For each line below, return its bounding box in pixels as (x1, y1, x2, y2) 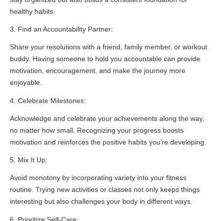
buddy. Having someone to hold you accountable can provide (10, 55, 200, 63)
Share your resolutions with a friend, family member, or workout (10, 43, 207, 51)
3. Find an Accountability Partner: (10, 25, 113, 34)
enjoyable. (10, 78, 42, 87)
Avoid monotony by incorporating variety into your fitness (10, 174, 186, 182)
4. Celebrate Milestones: (10, 96, 86, 105)
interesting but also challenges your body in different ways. (10, 197, 192, 206)
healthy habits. (10, 7, 55, 15)
